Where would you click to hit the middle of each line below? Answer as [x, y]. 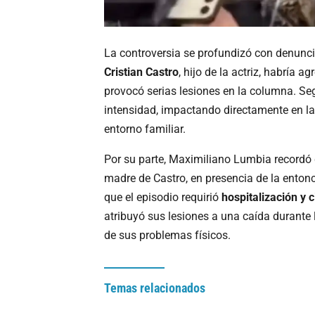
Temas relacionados [155, 288]
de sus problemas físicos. [167, 235]
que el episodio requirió [163, 197]
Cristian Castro [141, 72]
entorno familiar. [145, 129]
